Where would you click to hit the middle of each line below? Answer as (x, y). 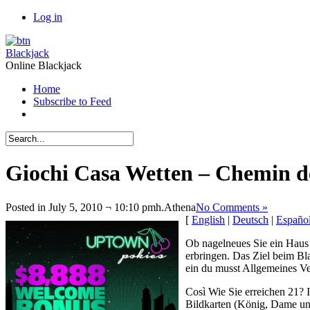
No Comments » (232, 207)
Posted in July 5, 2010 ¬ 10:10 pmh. (85, 207)
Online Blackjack (44, 65)
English (208, 219)
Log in (48, 17)
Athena (180, 207)
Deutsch (250, 219)
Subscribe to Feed (72, 101)
